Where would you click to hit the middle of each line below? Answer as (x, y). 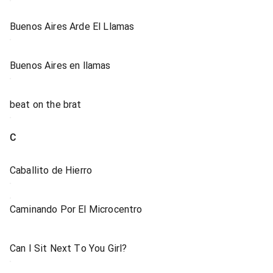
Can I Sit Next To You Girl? (69, 248)
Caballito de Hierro (51, 170)
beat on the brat (46, 105)
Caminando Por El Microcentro (76, 209)
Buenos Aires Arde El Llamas (72, 27)
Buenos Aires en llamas (60, 66)
